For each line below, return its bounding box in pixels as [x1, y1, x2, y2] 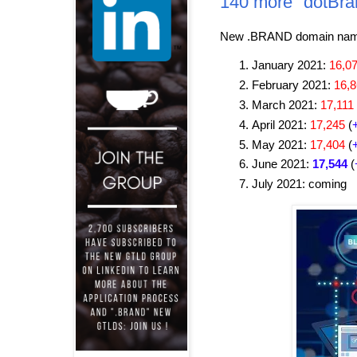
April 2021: [252, 117, 310, 131]
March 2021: [252, 97, 320, 112]
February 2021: [252, 78, 334, 92]
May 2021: [252, 137, 310, 151]
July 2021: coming [252, 177, 347, 191]
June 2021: [252, 157, 312, 171]
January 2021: [252, 58, 329, 73]
